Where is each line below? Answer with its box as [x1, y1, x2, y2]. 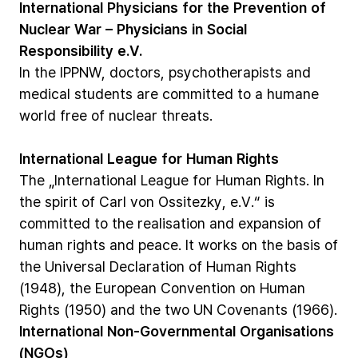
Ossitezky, [158, 192, 226, 211]
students [74, 84, 133, 103]
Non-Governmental [107, 321, 236, 340]
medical [19, 84, 70, 103]
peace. [138, 235, 181, 254]
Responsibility [19, 41, 113, 60]
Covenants [217, 300, 288, 319]
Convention [161, 278, 236, 297]
